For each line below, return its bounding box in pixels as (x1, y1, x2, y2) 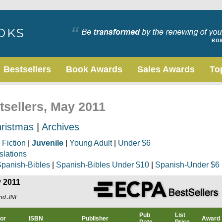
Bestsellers (3, 64, 51, 74)
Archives (42, 121, 79, 132)
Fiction (2, 139, 26, 147)
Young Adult (69, 139, 112, 147)
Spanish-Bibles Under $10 (56, 161, 149, 169)
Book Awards (66, 64, 122, 74)
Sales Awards (137, 64, 195, 74)
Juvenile (32, 139, 63, 147)
